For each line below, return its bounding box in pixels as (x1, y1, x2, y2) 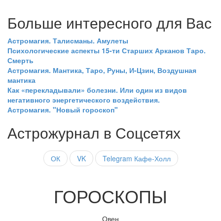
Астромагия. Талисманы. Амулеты (7, 35, 128, 45)
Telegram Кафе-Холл (102, 153, 171, 163)
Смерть (7, 55, 34, 65)
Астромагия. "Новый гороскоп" (7, 104, 118, 114)
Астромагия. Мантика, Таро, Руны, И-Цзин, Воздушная (7, 65, 196, 75)
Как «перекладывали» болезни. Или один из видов (7, 84, 187, 95)
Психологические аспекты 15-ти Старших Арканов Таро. (7, 45, 206, 55)
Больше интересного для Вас (7, 11, 212, 33)
